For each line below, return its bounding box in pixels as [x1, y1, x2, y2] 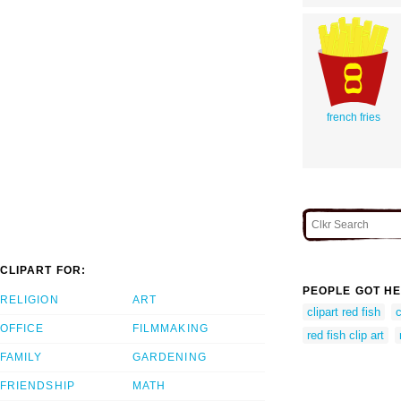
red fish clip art [307, 328, 384, 342]
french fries [326, 110, 380, 124]
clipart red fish [307, 304, 380, 319]
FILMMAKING [132, 322, 209, 336]
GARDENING [132, 351, 207, 364]
